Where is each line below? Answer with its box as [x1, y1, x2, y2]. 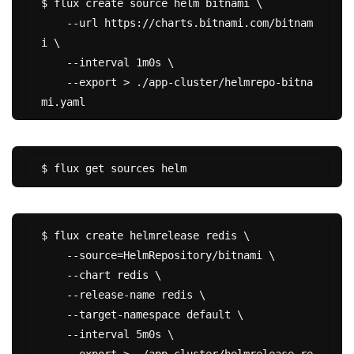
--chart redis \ [40, 269, 66, 282]
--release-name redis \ [40, 288, 66, 302]
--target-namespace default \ [40, 308, 66, 322]
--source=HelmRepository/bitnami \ [40, 249, 66, 262]
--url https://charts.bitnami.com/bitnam [40, 16, 66, 29]
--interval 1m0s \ [40, 55, 66, 69]
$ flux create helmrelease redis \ [40, 229, 250, 243]
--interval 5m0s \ [40, 328, 66, 341]
